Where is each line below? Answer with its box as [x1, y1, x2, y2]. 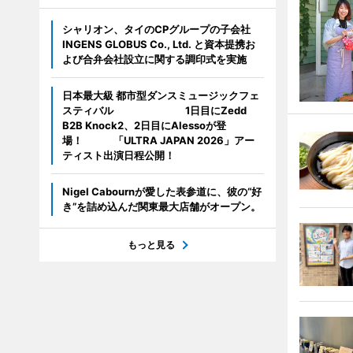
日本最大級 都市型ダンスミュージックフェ [61, 89, 259, 102]
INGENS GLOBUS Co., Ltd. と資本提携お [61, 38, 255, 50]
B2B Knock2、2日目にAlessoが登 [61, 119, 226, 132]
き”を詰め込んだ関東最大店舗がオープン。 [61, 200, 261, 213]
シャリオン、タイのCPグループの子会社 [61, 23, 251, 35]
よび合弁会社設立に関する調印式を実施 [61, 53, 247, 65]
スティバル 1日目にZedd [61, 104, 247, 117]
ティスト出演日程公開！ [61, 149, 175, 162]
